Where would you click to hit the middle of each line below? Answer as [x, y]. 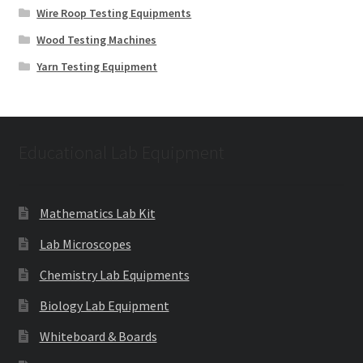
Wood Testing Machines [97, 39]
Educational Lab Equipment [121, 152]
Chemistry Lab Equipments [114, 275]
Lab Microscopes [85, 244]
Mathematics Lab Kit [97, 214]
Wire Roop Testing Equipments [114, 13]
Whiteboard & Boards [98, 337]
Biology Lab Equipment [104, 306]
